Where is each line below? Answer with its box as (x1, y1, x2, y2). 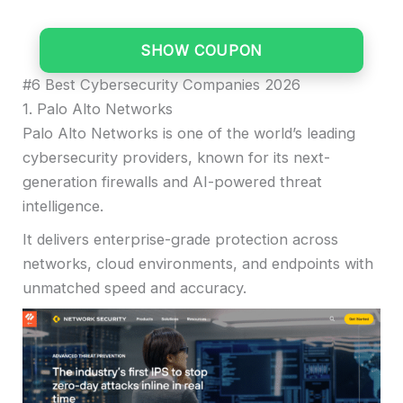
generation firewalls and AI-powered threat (22, 173, 322, 192)
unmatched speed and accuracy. (22, 278, 246, 297)
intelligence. (22, 197, 103, 216)
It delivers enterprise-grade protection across (22, 229, 338, 248)
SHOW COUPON (140, 41, 263, 60)
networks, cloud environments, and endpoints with (22, 254, 373, 273)
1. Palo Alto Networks (22, 100, 173, 119)
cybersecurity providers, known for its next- (22, 148, 330, 167)
